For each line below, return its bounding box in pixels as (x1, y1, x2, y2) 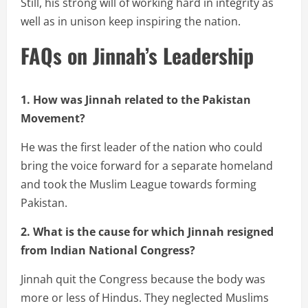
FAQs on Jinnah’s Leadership (21, 40, 254, 71)
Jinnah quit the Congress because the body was (21, 272, 265, 287)
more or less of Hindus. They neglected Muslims (21, 290, 269, 306)
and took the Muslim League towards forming (21, 177, 256, 192)
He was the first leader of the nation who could (21, 140, 263, 155)
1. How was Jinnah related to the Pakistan (21, 92, 251, 108)
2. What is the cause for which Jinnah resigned (21, 224, 274, 240)
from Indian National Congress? (21, 243, 195, 258)
